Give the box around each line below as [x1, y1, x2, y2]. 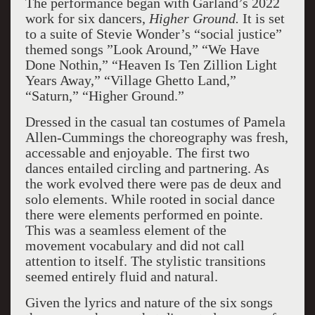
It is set [242, 11, 285, 26]
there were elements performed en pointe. [25, 207, 263, 222]
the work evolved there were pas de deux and [25, 176, 281, 191]
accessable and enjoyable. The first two [25, 145, 250, 160]
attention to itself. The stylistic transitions [25, 253, 266, 269]
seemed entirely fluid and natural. [25, 269, 218, 284]
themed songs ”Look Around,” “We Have [25, 41, 259, 57]
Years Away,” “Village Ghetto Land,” [25, 72, 236, 88]
